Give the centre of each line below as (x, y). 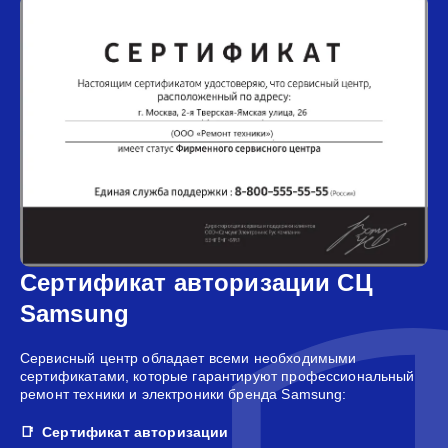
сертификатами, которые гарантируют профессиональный (217, 375)
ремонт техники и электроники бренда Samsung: (183, 393)
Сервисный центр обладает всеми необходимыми (188, 357)
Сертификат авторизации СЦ (196, 282)
